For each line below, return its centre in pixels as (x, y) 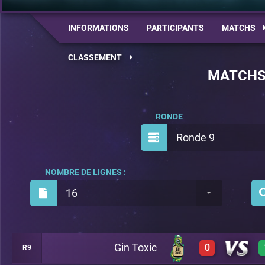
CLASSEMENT (96, 57)
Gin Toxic (135, 248)
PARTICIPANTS (175, 28)
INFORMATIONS (98, 28)
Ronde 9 (195, 137)
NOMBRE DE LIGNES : (85, 172)
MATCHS (240, 28)
